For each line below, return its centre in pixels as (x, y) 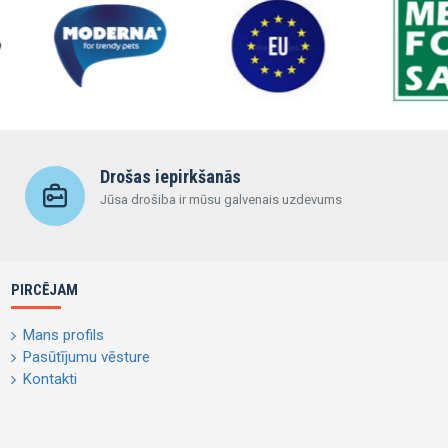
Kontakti (49, 379)
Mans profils (63, 335)
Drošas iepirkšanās (170, 176)
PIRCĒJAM (44, 290)
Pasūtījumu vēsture (86, 357)
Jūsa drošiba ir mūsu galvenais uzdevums (220, 199)
